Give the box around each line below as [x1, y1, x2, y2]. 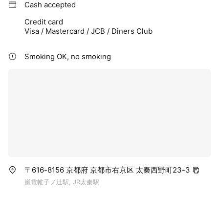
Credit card [24, 17, 63, 27]
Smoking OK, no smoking [24, 52, 111, 62]
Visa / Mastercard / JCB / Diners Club [24, 26, 153, 36]
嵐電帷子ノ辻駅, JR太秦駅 [24, 178, 99, 186]
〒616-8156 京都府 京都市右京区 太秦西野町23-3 [24, 165, 190, 175]
